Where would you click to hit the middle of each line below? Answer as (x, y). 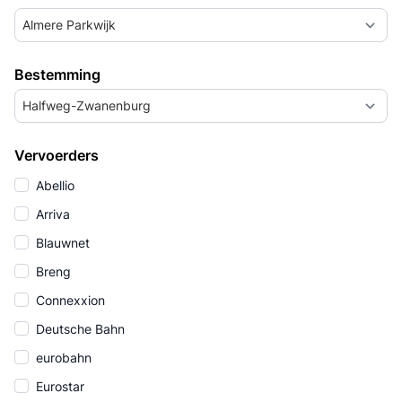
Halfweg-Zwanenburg (87, 105)
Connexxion (69, 300)
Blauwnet (61, 243)
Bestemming (57, 74)
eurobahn (62, 358)
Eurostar (58, 386)
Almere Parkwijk (69, 25)
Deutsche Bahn (79, 329)
